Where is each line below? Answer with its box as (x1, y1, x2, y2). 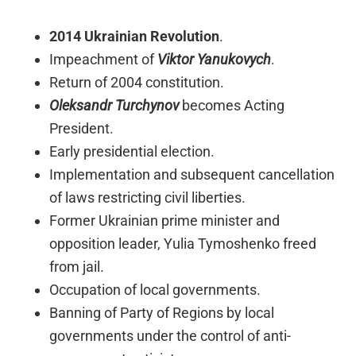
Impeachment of (49, 50, 158, 68)
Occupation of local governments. (49, 281, 261, 298)
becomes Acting (179, 96, 285, 114)
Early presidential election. (49, 142, 215, 160)
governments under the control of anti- (49, 327, 292, 344)
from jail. (49, 257, 105, 275)
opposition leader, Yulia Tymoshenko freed (49, 234, 317, 252)
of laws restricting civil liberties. (49, 188, 246, 206)
